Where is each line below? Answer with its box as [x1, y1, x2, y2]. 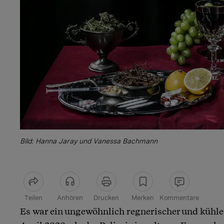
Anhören [56, 193, 83, 201]
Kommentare [159, 193, 199, 201]
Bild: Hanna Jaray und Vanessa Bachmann [20, 136, 157, 145]
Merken [131, 193, 154, 201]
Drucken [93, 193, 119, 201]
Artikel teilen [28, 208, 73, 217]
